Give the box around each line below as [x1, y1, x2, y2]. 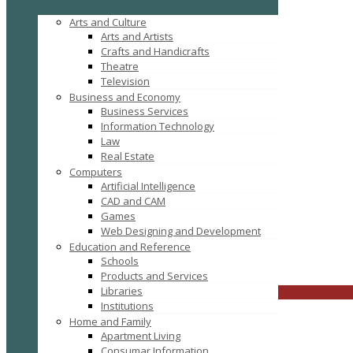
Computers [69, 165, 122, 179]
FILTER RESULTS [6, 258, 107, 272]
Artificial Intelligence [101, 179, 195, 193]
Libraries [101, 284, 143, 298]
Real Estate [101, 149, 154, 163]
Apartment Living [101, 329, 180, 343]
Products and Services [101, 269, 208, 283]
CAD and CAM [101, 194, 165, 208]
